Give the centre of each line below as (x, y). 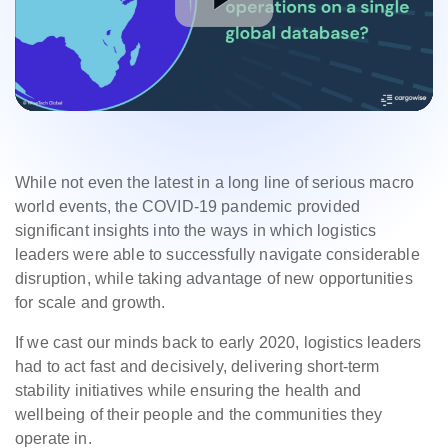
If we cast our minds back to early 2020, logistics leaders (218, 343)
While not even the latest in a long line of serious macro (215, 183)
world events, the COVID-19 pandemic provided (188, 207)
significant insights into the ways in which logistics (196, 231)
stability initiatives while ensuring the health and (188, 391)
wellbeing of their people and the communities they (199, 415)
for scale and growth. (90, 303)
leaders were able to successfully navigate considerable (217, 255)
